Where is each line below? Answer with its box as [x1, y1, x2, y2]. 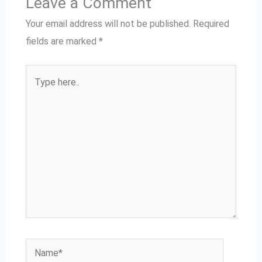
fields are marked [25, 36, 99, 47]
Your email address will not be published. [25, 18, 191, 30]
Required [192, 18, 229, 30]
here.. [25, 84, 47, 96]
